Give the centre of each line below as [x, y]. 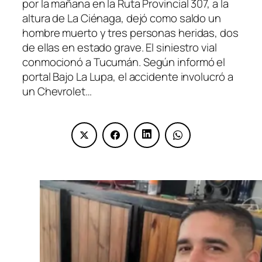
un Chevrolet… [57, 92]
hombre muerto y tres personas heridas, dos [130, 33]
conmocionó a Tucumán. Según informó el [124, 62]
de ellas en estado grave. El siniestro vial [120, 48]
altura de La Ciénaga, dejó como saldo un [122, 18]
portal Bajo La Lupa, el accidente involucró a [128, 77]
